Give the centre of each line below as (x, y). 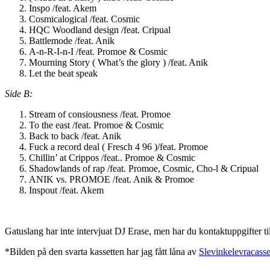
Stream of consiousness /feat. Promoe (100, 114)
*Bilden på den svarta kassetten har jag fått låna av (102, 251)
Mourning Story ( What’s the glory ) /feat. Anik (118, 62)
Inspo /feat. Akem (63, 8)
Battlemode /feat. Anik (72, 40)
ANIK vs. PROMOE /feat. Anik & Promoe (111, 179)
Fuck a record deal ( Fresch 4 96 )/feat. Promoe (118, 146)
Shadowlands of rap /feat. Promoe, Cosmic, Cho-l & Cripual (144, 168)
